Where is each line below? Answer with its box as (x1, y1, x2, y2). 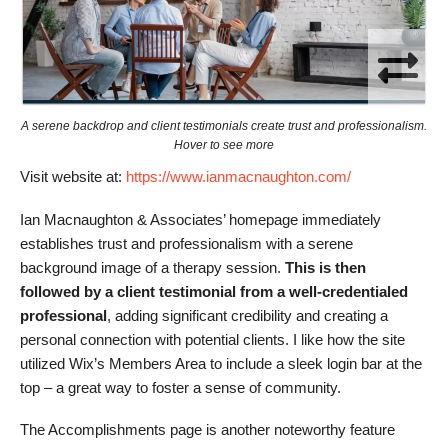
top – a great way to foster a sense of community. (20, 378, 341, 396)
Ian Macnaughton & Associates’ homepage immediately (20, 210, 381, 228)
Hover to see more (174, 138, 274, 153)
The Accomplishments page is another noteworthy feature (20, 421, 395, 439)
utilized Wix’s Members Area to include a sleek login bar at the (20, 354, 422, 372)
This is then (285, 258, 366, 276)
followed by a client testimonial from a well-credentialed (20, 282, 408, 300)
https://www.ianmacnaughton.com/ (126, 168, 351, 186)
